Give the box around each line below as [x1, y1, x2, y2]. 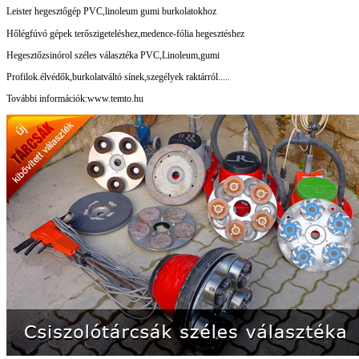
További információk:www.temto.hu [6, 92, 143, 104]
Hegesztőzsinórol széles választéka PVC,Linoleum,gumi [6, 49, 220, 61]
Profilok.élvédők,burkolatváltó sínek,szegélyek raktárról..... [6, 71, 230, 83]
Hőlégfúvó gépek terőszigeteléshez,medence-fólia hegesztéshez [6, 27, 244, 39]
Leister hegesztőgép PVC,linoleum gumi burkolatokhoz [6, 6, 216, 18]
